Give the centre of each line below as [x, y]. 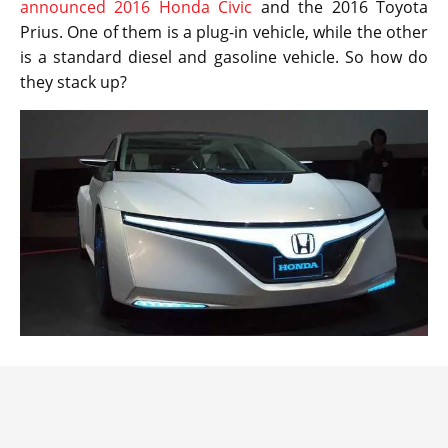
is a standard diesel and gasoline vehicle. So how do [224, 56]
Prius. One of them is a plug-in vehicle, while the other [224, 31]
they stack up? [73, 81]
